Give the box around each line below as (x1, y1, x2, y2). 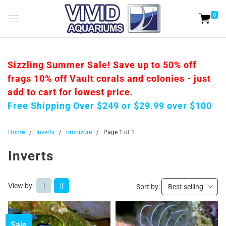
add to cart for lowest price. (8, 87, 133, 97)
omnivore (66, 129, 92, 136)
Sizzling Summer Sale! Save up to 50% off (8, 60, 196, 70)
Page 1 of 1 (103, 129, 135, 136)
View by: (8, 181, 34, 190)
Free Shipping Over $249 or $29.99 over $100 (8, 100, 212, 111)
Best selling (168, 183, 203, 191)
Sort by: (136, 183, 161, 191)
